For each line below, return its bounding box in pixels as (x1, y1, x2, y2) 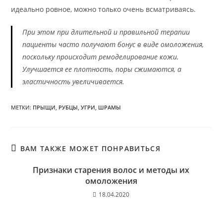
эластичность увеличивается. (22, 76, 125, 86)
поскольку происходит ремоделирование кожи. (22, 52, 179, 61)
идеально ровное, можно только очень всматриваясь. (11, 4, 196, 14)
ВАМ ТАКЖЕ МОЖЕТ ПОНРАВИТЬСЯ (20, 143, 161, 153)
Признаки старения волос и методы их (33, 164, 189, 175)
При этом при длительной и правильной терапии (22, 27, 190, 37)
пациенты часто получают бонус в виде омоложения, (22, 39, 204, 49)
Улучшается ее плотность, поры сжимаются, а (22, 64, 182, 74)
